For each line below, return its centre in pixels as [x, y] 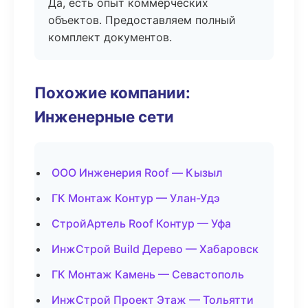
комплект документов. [110, 37]
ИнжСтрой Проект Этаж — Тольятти [153, 300]
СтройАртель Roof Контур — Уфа [141, 223]
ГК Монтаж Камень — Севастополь [148, 274]
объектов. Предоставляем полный [142, 20]
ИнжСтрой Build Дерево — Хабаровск [155, 249]
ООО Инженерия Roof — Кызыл [137, 173]
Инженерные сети [104, 117]
